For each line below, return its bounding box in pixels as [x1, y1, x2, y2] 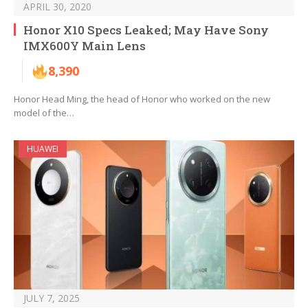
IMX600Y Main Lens [23, 38, 146, 54]
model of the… [14, 107, 74, 120]
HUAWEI [27, 143, 58, 155]
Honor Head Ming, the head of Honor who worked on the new [14, 93, 270, 106]
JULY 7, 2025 [23, 291, 80, 305]
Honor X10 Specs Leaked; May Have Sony [23, 22, 269, 38]
